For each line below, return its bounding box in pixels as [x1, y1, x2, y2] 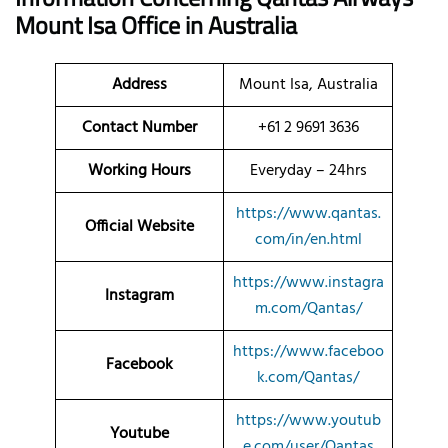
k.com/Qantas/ [257, 364, 359, 391]
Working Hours [88, 157, 191, 184]
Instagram [105, 282, 174, 309]
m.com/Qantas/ [254, 295, 362, 322]
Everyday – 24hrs [249, 157, 367, 184]
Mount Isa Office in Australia [15, 6, 297, 43]
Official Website [85, 213, 194, 240]
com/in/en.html [254, 226, 362, 253]
